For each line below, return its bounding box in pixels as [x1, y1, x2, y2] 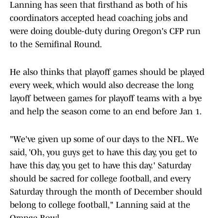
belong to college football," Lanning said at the [10, 200, 190, 210]
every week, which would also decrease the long [10, 80, 194, 91]
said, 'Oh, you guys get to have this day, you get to [10, 147, 197, 158]
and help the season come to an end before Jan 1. [10, 107, 202, 117]
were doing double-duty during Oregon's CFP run [10, 26, 200, 36]
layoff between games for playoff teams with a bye [10, 93, 202, 104]
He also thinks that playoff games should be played [10, 67, 204, 77]
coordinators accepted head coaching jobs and [10, 13, 188, 23]
